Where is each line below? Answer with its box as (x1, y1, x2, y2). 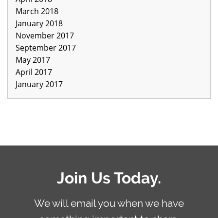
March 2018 (16, 5, 58, 17)
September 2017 (16, 42, 76, 53)
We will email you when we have (34, 197, 184, 209)
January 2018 (16, 18, 63, 29)
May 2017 (16, 54, 50, 65)
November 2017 (16, 30, 74, 41)
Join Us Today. (57, 168, 161, 187)
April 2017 (16, 66, 52, 77)
